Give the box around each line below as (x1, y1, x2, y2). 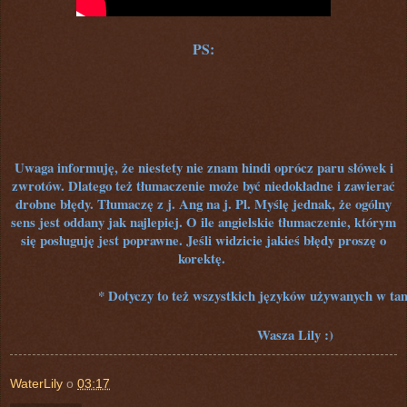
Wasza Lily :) (257, 323, 333, 344)
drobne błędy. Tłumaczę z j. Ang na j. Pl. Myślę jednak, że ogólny (15, 193, 392, 213)
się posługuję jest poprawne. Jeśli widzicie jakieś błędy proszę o (21, 229, 386, 250)
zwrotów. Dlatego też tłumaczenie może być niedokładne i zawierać (12, 174, 395, 195)
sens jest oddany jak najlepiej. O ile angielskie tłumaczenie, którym (11, 211, 396, 232)
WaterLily (10, 375, 63, 391)
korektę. (177, 247, 230, 268)
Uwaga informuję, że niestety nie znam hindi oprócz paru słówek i (14, 156, 393, 177)
